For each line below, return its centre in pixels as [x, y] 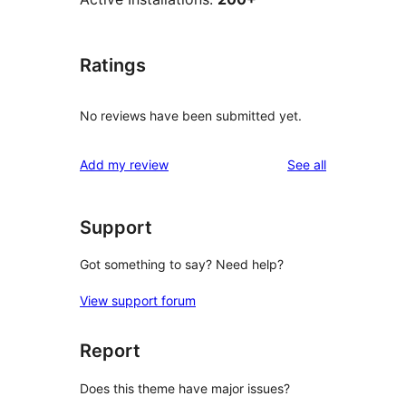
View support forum [138, 301]
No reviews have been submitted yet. [191, 115]
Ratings [113, 66]
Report [110, 351]
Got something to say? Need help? [182, 265]
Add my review [124, 164]
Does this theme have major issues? [185, 388]
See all [307, 164]
